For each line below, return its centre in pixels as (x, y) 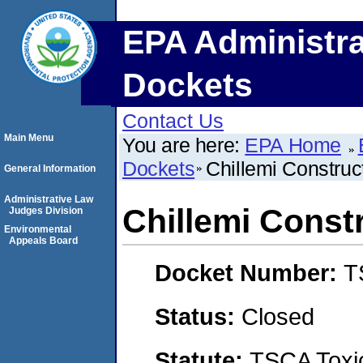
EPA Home (293, 145)
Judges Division (46, 211)
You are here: (184, 145)
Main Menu (29, 138)
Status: (198, 316)
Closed (278, 316)
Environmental (38, 229)
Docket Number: (249, 273)
